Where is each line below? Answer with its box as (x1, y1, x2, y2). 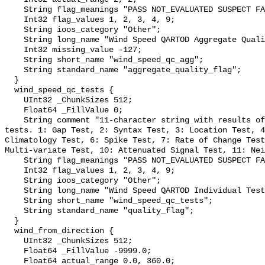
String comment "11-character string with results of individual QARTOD (5, 116, 24, 125)
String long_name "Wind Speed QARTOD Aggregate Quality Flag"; (5, 35, 24, 45)
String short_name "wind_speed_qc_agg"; (5, 56, 24, 65)
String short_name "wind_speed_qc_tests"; (5, 196, 24, 206)
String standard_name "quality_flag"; (5, 206, 24, 216)
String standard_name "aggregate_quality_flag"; (5, 66, 24, 75)
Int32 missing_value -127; (5, 46, 24, 55)
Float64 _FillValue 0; (5, 106, 24, 115)
